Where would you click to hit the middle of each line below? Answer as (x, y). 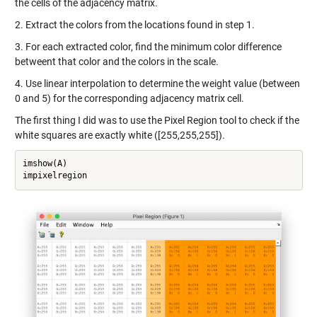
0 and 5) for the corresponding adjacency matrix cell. (129, 98)
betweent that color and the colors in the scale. (116, 61)
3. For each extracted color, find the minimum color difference (148, 46)
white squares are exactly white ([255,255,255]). (120, 135)
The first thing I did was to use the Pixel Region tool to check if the (157, 120)
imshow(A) (45, 163)
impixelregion (54, 175)
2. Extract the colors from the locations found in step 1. (134, 24)
